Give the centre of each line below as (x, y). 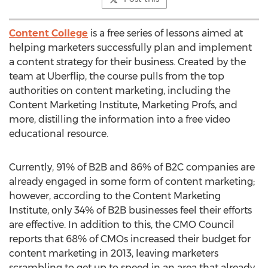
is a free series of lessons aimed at (165, 33)
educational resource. (59, 134)
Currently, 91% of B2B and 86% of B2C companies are (132, 167)
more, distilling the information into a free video (120, 119)
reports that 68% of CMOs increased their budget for (130, 239)
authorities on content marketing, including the (120, 91)
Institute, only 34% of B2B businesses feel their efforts (130, 210)
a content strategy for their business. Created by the (127, 62)
